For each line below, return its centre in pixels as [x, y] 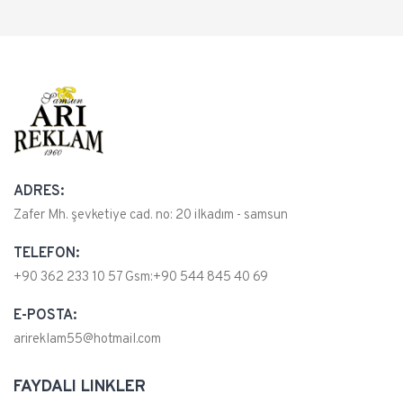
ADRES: [39, 192]
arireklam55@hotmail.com [87, 340]
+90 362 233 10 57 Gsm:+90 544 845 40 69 [141, 278]
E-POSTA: [45, 316]
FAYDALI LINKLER [80, 388]
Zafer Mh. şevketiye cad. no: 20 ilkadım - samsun [151, 216]
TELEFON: [46, 254]
